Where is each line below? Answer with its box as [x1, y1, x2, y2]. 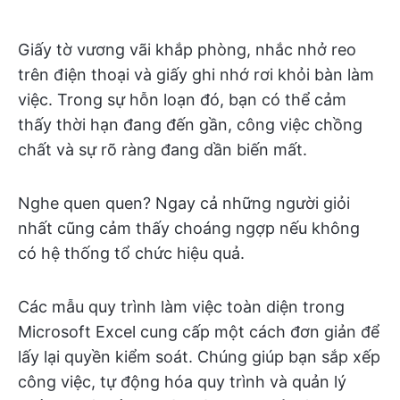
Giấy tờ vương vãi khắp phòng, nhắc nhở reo [18, 40, 356, 59]
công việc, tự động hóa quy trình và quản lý [18, 372, 346, 391]
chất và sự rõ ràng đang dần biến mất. [18, 140, 307, 159]
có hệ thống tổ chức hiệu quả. [18, 244, 245, 262]
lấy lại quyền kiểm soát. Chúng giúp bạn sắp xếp [18, 347, 380, 366]
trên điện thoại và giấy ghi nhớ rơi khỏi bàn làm [18, 65, 374, 84]
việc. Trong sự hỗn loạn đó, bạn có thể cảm [18, 90, 346, 109]
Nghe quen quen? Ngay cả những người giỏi [18, 194, 350, 212]
